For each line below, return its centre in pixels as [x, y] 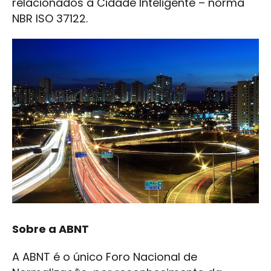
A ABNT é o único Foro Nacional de [105, 257]
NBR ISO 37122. [50, 19]
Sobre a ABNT [51, 229]
